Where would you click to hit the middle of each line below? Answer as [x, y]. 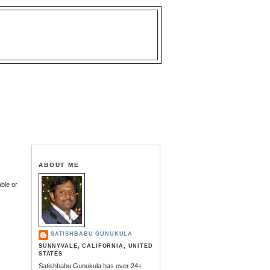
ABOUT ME [59, 165]
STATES [50, 253]
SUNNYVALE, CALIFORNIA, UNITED [96, 246]
